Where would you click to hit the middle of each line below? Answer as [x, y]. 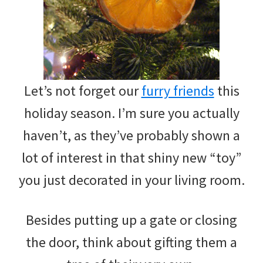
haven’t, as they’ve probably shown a [131, 135]
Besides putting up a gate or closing [131, 220]
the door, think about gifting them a [131, 242]
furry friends [178, 90]
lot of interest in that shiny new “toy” [131, 157]
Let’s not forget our [82, 90]
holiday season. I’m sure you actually [131, 113]
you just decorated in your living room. [131, 180]
